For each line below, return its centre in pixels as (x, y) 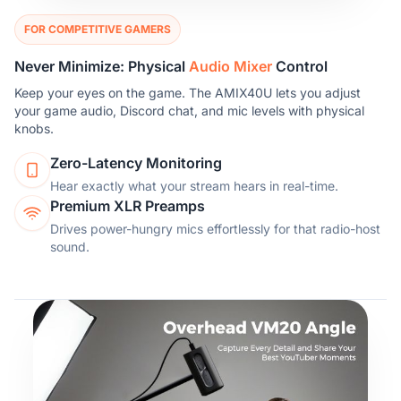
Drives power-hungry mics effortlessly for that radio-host (215, 229)
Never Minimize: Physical (102, 67)
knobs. (34, 129)
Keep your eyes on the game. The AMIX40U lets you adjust (188, 93)
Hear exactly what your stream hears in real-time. (194, 186)
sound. (70, 247)
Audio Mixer (230, 67)
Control (300, 67)
